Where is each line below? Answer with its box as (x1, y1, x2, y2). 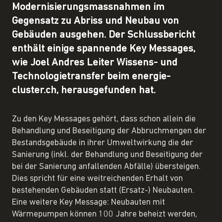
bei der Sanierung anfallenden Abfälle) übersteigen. (12, 162, 201, 171)
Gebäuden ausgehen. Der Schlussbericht (12, 29, 195, 40)
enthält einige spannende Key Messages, (12, 43, 195, 54)
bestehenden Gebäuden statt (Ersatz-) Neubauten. (12, 186, 194, 195)
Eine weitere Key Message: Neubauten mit (12, 198, 165, 207)
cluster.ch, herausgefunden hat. (12, 85, 156, 96)
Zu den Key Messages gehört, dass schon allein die (12, 114, 196, 123)
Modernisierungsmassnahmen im (12, 1, 165, 12)
